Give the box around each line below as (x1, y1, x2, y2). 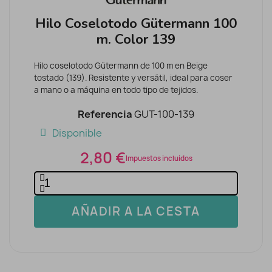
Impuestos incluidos (125, 153, 192, 163)
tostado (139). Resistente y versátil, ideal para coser (34, 72, 233, 84)
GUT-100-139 (134, 107, 194, 121)
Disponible (52, 126, 102, 140)
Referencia (78, 107, 132, 121)
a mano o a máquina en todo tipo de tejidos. (34, 84, 198, 96)
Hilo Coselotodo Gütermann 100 (35, 14, 237, 33)
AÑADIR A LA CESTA (72, 203, 200, 220)
